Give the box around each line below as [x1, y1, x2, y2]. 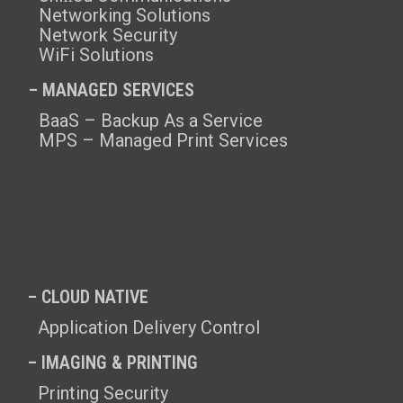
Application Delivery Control [38, 317, 260, 339]
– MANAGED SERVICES [29, 79, 194, 102]
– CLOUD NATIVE [28, 286, 148, 309]
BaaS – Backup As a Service [39, 110, 263, 132]
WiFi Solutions [39, 44, 154, 67]
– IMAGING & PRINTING [28, 352, 198, 374]
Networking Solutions [39, 4, 210, 27]
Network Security [39, 24, 177, 47]
